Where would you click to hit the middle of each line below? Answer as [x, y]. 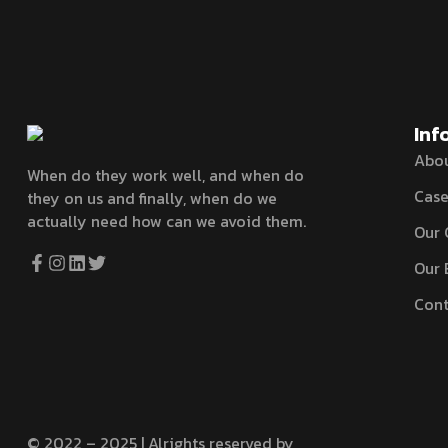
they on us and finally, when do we [152, 198]
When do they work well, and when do [165, 175]
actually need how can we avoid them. [166, 221]
